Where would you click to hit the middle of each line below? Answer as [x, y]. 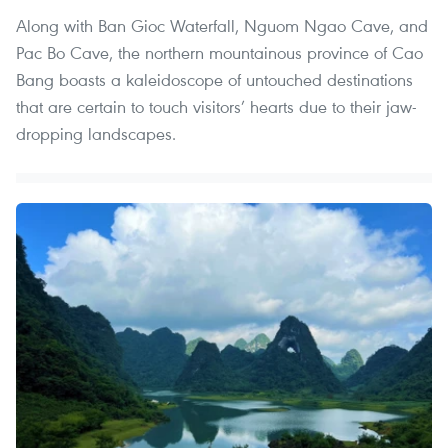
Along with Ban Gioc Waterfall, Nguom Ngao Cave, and [222, 26]
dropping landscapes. [96, 134]
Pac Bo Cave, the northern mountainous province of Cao [219, 53]
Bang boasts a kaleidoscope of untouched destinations [214, 80]
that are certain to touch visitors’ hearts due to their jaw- [216, 107]
